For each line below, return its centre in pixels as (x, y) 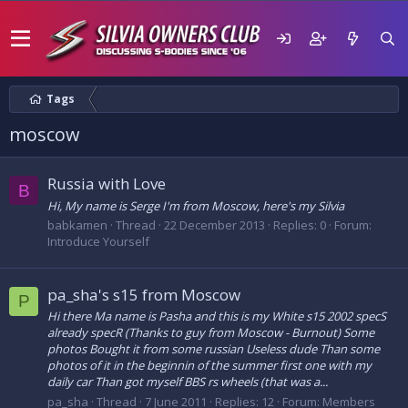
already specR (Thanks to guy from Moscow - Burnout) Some (211, 333)
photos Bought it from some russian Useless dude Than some (214, 349)
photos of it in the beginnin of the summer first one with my (209, 366)
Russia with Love (107, 184)
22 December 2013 (214, 224)
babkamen (77, 224)
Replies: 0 (300, 224)
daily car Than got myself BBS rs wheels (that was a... (188, 382)
